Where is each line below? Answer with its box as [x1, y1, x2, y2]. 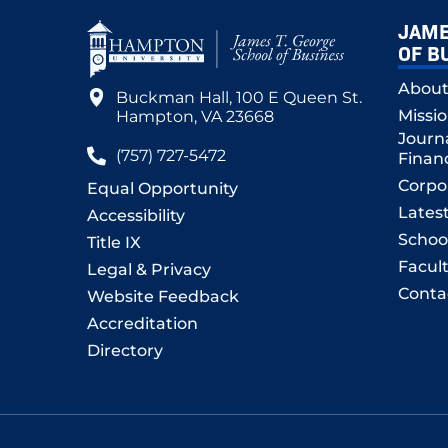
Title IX [87, 233, 141, 253]
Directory [87, 341, 163, 361]
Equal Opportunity [87, 179, 238, 199]
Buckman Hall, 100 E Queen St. [115, 88, 366, 108]
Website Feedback [87, 287, 239, 307]
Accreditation [87, 314, 198, 334]
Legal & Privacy [87, 260, 211, 280]
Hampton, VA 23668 [115, 107, 274, 127]
